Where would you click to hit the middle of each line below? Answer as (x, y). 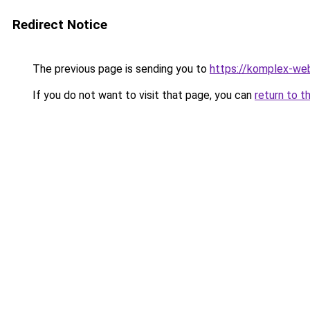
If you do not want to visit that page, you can (142, 95)
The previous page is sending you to (120, 69)
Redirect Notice (60, 25)
